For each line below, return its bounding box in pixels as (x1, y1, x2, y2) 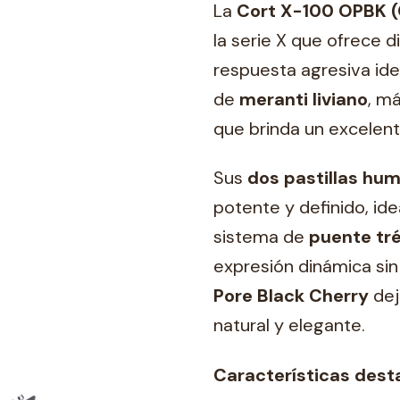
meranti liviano (239, 87, 368, 111)
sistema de (213, 225, 309, 249)
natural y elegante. (213, 313, 365, 337)
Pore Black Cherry (213, 284, 369, 308)
